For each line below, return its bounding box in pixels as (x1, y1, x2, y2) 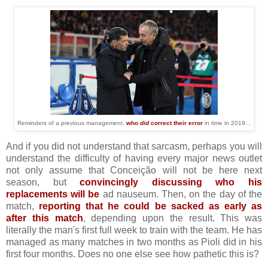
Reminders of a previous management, (17, 119, 126, 126)
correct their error (149, 119, 205, 126)
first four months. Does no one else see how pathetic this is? (6, 248, 259, 259)
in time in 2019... (205, 119, 251, 126)
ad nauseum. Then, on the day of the (99, 188, 263, 199)
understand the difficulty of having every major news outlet (6, 153, 262, 163)
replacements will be (6, 188, 100, 199)
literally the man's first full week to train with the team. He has (6, 224, 262, 235)
